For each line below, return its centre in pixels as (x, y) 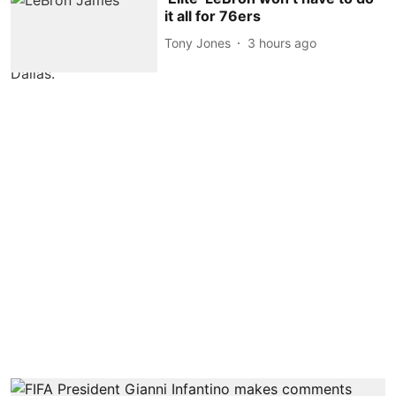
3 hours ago (282, 42)
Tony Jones (198, 42)
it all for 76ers (213, 16)
